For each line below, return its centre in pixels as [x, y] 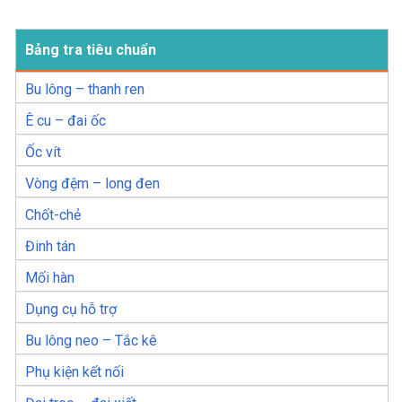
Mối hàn [50, 278]
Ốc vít [43, 153]
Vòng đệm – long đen [92, 184]
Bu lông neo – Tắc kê [91, 341]
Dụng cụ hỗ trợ [71, 310]
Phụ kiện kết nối [74, 372]
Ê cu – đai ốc [66, 121]
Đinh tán [50, 247]
